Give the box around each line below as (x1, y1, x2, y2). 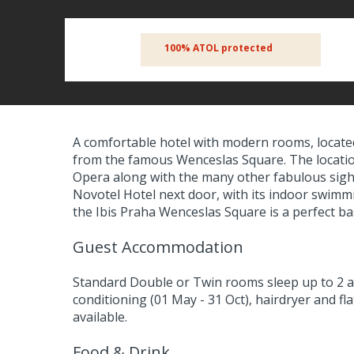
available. (73, 307, 127, 326)
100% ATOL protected (164, 40, 273, 55)
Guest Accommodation (73, 235, 243, 258)
